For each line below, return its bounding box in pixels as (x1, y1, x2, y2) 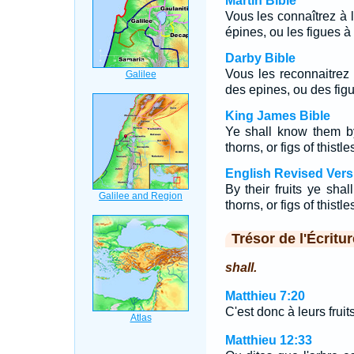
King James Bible (224, 109, 330, 122)
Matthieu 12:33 (224, 333, 312, 347)
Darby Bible (224, 51, 296, 65)
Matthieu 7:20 (224, 289, 305, 303)
